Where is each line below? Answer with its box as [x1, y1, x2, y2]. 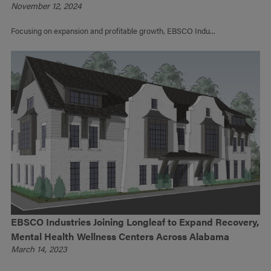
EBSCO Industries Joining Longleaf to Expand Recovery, [11, 215, 260, 229]
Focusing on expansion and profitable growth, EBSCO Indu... [11, 24, 216, 36]
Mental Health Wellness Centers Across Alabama [11, 229, 230, 244]
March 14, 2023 [11, 243, 68, 255]
